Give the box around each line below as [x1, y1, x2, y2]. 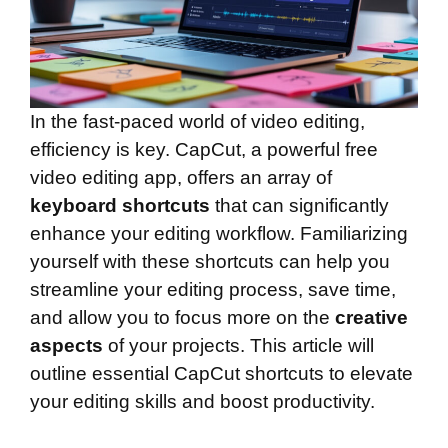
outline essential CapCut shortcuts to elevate [30, 362, 413, 384]
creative [335, 306, 408, 328]
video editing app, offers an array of [30, 166, 332, 188]
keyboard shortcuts [30, 194, 210, 216]
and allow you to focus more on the [30, 306, 335, 328]
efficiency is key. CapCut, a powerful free [30, 138, 378, 160]
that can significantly [210, 194, 389, 216]
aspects [30, 334, 103, 356]
